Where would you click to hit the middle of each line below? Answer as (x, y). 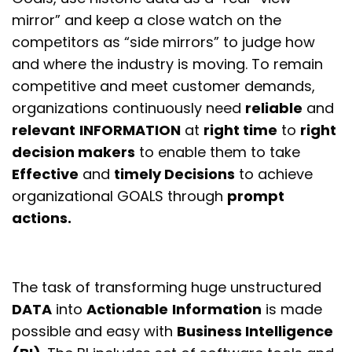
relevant (44, 130)
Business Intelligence (255, 332)
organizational (65, 196)
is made (292, 310)
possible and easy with (95, 332)
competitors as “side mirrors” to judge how (164, 42)
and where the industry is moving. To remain (168, 64)
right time (241, 130)
